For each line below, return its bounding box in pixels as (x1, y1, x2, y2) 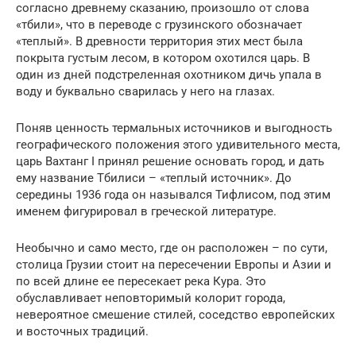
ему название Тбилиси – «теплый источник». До (16, 171, 292, 186)
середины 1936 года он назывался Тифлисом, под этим (16, 188, 331, 203)
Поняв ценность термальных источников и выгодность (16, 121, 332, 136)
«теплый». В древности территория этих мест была (16, 34, 303, 49)
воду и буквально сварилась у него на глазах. (16, 84, 275, 99)
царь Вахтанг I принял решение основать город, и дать (16, 154, 324, 169)
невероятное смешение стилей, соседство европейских (16, 308, 335, 323)
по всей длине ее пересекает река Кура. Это (16, 274, 266, 289)
